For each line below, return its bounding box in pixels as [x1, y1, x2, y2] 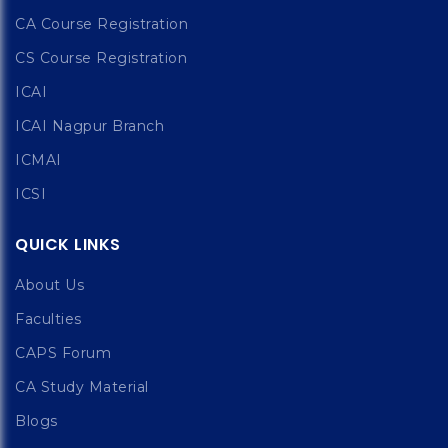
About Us [15, 276, 84, 294]
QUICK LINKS [15, 233, 121, 256]
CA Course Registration [15, 15, 188, 33]
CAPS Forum [15, 344, 111, 362]
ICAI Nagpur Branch [15, 117, 164, 135]
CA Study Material [15, 378, 149, 396]
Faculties [15, 310, 82, 328]
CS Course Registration [15, 49, 187, 67]
